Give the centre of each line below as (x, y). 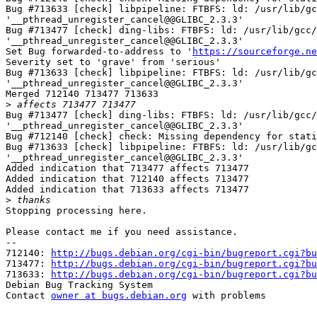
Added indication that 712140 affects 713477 (127, 179)
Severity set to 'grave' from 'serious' (113, 62)
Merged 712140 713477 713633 (82, 94)
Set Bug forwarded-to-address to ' (99, 52)
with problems (226, 296)
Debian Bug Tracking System (79, 285)
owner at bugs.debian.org (119, 296)
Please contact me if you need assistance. (122, 232)
